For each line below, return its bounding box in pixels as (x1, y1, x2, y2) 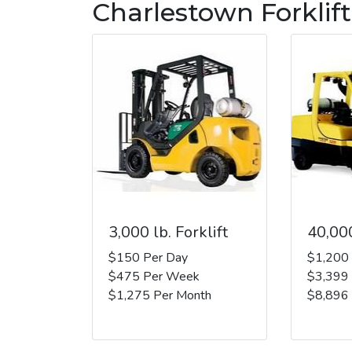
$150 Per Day (108, 248, 188, 266)
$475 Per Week (108, 267, 200, 285)
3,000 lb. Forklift (108, 221, 228, 243)
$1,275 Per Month (108, 286, 211, 304)
